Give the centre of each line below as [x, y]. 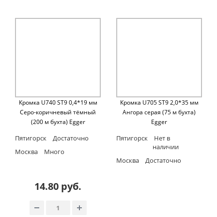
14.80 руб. [58, 186]
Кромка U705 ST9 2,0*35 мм [159, 103]
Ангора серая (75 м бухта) [159, 112]
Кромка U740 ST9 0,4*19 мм [58, 103]
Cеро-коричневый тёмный [58, 112]
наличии [166, 147]
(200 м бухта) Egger [58, 122]
